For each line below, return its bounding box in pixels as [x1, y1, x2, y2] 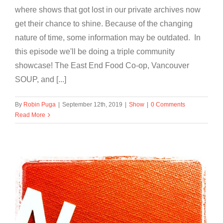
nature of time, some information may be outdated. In [15, 33, 201, 42]
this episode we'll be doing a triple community [15, 47, 175, 56]
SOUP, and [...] [15, 75, 66, 84]
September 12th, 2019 [62, 101, 122, 108]
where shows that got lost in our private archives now [15, 5, 201, 14]
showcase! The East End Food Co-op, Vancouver [15, 61, 189, 70]
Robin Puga [23, 101, 56, 108]
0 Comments [151, 101, 185, 108]
